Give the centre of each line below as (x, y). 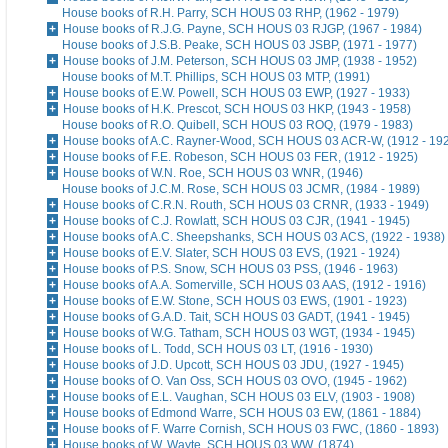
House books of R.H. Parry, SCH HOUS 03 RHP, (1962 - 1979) (230, 13)
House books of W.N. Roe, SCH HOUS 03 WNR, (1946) (213, 173)
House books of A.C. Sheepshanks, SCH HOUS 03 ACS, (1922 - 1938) (254, 237)
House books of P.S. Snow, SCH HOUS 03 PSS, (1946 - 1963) (230, 269)
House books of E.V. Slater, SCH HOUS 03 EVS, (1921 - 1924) (231, 253)
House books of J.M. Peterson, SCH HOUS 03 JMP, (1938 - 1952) (240, 61)
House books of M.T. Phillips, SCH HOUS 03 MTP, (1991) (216, 77)
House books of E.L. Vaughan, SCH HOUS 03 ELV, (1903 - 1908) (239, 397)
